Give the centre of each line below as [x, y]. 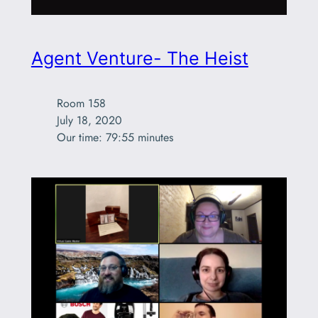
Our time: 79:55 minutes [115, 138]
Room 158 [81, 104]
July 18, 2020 [89, 121]
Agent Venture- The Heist [139, 59]
